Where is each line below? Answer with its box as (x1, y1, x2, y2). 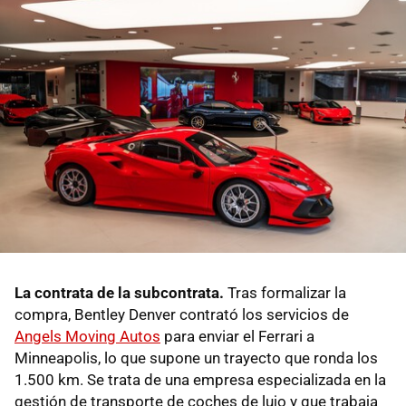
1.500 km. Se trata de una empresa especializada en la (14, 371, 386, 390)
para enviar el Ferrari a (160, 327, 314, 346)
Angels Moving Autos (14, 327, 160, 346)
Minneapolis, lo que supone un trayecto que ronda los (14, 349, 378, 368)
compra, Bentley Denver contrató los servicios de (14, 305, 349, 324)
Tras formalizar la (224, 284, 346, 303)
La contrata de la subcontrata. (14, 284, 224, 303)
